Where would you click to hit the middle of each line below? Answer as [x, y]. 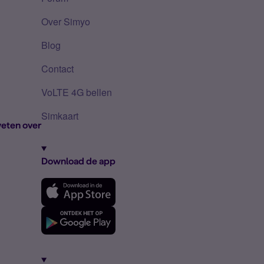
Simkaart [60, 116]
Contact [57, 69]
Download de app [78, 161]
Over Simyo [66, 22]
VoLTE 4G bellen [77, 92]
